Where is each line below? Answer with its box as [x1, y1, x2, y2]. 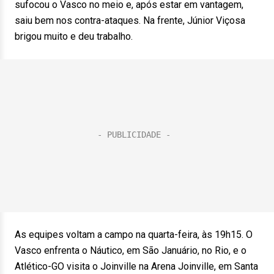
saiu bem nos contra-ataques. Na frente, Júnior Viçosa [15, 15, 245, 26]
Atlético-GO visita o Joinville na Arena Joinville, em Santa [15, 261, 258, 272]
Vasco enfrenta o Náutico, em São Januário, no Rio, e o [15, 245, 246, 256]
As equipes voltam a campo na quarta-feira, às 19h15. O [15, 229, 253, 240]
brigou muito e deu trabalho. [15, 31, 133, 42]
